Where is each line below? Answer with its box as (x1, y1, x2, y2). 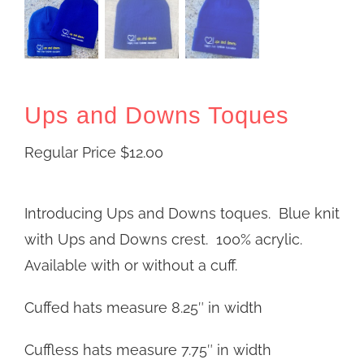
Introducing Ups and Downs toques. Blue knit (24, 204, 340, 222)
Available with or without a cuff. (24, 256, 237, 274)
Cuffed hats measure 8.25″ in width (24, 298, 262, 316)
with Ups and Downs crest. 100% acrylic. (24, 230, 306, 248)
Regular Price (24, 143, 120, 161)
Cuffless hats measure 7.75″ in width (24, 340, 271, 358)
